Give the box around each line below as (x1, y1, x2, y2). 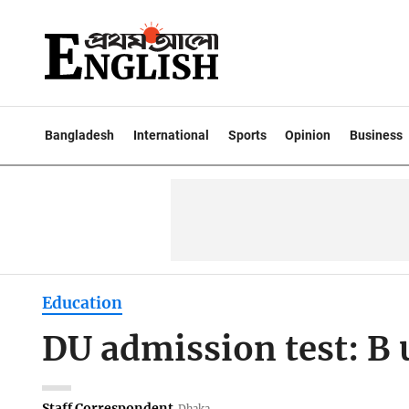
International (132, 128, 209, 142)
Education (41, 293, 122, 314)
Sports (227, 128, 267, 142)
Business (350, 128, 404, 142)
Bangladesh (45, 128, 114, 142)
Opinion (285, 128, 331, 142)
